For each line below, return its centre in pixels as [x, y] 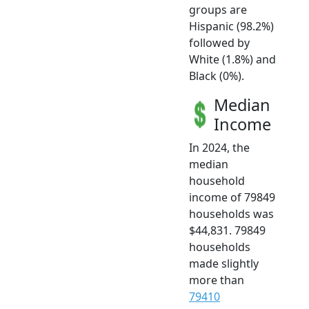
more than [217, 280]
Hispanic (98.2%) [231, 26]
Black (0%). [217, 76]
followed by [219, 42]
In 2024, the [219, 147]
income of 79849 [232, 197]
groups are [218, 9]
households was [231, 213]
